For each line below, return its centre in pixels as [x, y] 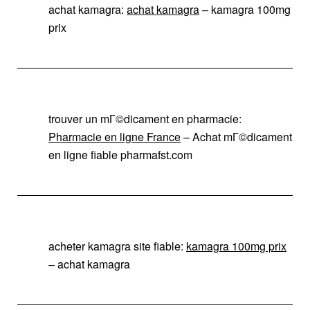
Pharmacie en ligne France [115, 136]
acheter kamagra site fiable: [117, 246]
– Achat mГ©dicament [236, 136]
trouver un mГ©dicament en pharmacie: [145, 118]
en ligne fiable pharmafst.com [120, 154]
